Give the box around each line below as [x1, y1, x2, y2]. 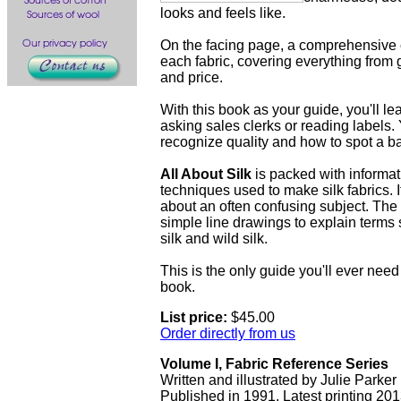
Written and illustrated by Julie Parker [160, 372, 397, 388]
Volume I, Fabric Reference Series [160, 356, 388, 371]
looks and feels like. [160, 5, 286, 21]
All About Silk [160, 166, 252, 182]
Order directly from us [160, 326, 295, 341]
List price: [160, 310, 231, 325]
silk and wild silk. [160, 231, 268, 246]
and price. [160, 70, 223, 85]
